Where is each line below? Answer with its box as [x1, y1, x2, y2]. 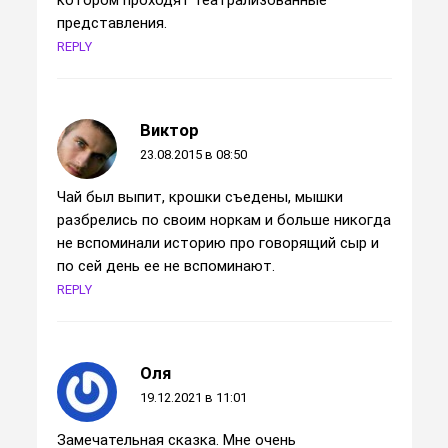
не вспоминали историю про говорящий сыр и [56, 234, 379, 253]
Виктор [139, 121, 199, 141]
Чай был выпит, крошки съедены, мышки [56, 188, 343, 207]
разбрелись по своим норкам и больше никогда [56, 211, 391, 230]
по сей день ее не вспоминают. [56, 257, 275, 276]
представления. [56, 14, 167, 33]
